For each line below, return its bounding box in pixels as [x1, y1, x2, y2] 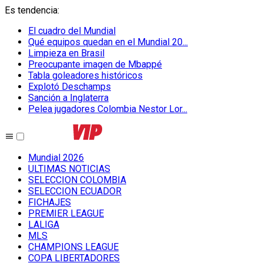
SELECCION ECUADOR [28, 186, 122, 197]
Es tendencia [5, 5, 58, 16]
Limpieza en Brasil [28, 48, 104, 59]
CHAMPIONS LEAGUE [28, 241, 119, 252]
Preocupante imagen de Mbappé [28, 59, 162, 70]
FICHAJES [28, 197, 71, 208]
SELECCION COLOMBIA [28, 174, 126, 186]
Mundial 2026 [28, 152, 84, 163]
